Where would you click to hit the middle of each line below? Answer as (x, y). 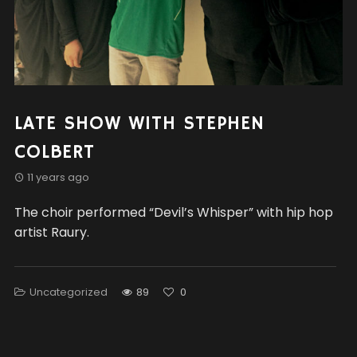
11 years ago (58, 177)
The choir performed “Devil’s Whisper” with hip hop (173, 212)
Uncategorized (68, 292)
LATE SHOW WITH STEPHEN (139, 124)
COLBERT (54, 152)
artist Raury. (51, 232)
